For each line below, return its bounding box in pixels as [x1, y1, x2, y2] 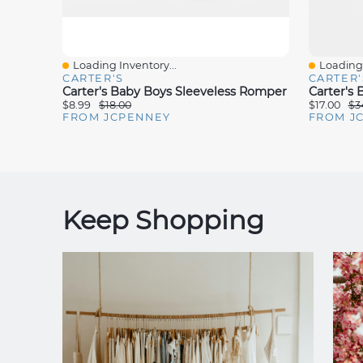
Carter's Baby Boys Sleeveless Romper [62, 84, 287, 100]
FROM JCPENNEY [62, 111, 171, 124]
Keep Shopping [62, 204, 264, 237]
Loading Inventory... [73, 59, 177, 72]
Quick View [70, 65, 135, 80]
